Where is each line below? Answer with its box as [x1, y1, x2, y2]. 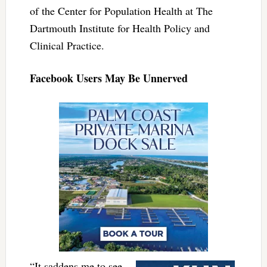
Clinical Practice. [29, 38, 104, 53]
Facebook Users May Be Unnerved [29, 70, 188, 86]
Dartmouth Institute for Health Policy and [29, 21, 210, 36]
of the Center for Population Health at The [29, 4, 213, 18]
